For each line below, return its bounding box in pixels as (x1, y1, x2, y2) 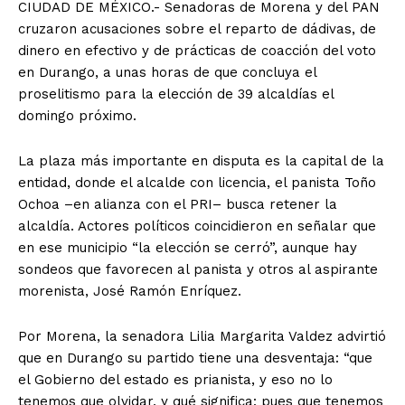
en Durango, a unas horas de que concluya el (18, 64, 316, 81)
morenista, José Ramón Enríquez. (18, 283, 241, 300)
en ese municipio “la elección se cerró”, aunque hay (18, 240, 357, 257)
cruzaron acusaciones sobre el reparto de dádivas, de (18, 21, 376, 38)
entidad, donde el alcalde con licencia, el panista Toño (18, 174, 376, 192)
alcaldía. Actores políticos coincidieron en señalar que (18, 218, 376, 235)
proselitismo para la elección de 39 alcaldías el (18, 86, 334, 103)
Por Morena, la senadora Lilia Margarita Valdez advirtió (18, 328, 386, 345)
